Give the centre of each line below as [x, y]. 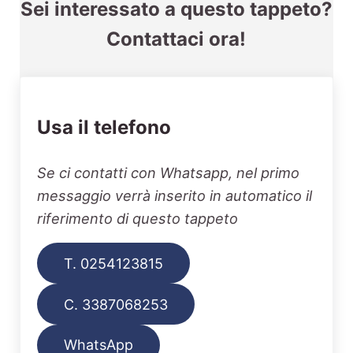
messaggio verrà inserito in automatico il [175, 196]
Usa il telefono [104, 128]
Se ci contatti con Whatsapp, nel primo [169, 173]
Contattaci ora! [176, 39]
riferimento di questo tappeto [138, 219]
